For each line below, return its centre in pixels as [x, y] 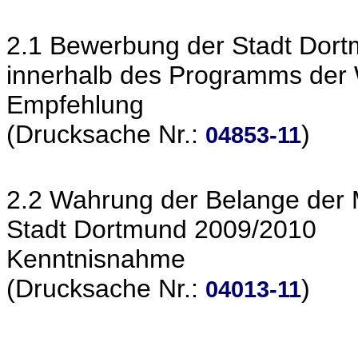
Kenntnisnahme [96, 259]
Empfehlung [75, 105]
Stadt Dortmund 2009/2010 [161, 229]
